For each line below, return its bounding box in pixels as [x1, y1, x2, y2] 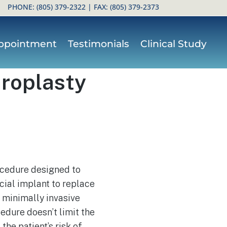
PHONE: [7, 2, 36, 12]
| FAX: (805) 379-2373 [85, 2, 159, 12]
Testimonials [67, 38, 129, 50]
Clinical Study [140, 38, 207, 50]
